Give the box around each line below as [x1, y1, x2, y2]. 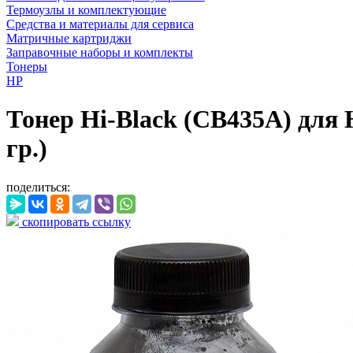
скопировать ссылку [19, 214, 131, 229]
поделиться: [6, 180, 70, 194]
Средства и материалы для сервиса [6, 17, 194, 31]
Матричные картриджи [6, 32, 132, 45]
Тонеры [6, 60, 47, 73]
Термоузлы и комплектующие [6, 3, 166, 17]
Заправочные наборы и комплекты [6, 46, 193, 59]
